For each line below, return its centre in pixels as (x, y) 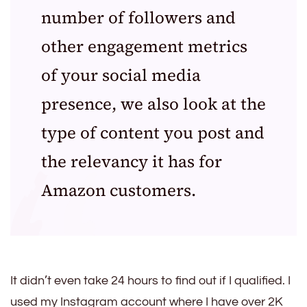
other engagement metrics (144, 47)
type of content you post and (153, 133)
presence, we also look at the (153, 104)
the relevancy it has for (132, 162)
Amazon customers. (119, 191)
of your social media (121, 75)
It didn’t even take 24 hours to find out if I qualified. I (150, 281)
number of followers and (138, 18)
